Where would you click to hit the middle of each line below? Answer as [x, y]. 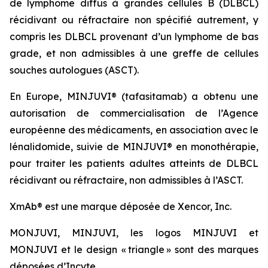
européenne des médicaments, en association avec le [134, 130]
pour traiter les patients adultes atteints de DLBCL [134, 163]
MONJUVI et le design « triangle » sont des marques [134, 249]
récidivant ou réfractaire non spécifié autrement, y [134, 20]
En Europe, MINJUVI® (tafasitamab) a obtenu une [134, 96]
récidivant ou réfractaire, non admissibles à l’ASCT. [126, 180]
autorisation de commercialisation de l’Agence [134, 113]
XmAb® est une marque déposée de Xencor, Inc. [121, 206]
